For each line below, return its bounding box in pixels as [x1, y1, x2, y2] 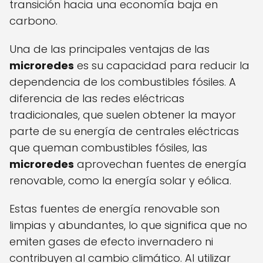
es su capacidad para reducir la [74, 58, 249, 73]
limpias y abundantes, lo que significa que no [9, 218, 247, 233]
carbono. [9, 14, 58, 29]
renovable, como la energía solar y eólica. [9, 173, 231, 188]
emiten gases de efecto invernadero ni [9, 234, 213, 249]
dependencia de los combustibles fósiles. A [9, 75, 236, 90]
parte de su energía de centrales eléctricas [9, 124, 239, 139]
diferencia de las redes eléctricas [9, 91, 184, 106]
